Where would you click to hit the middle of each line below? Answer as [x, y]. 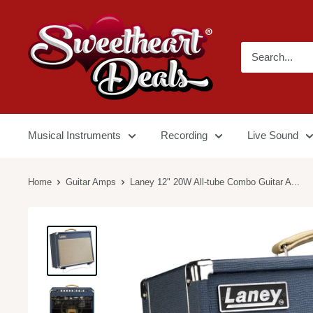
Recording [184, 135]
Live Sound [273, 135]
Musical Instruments [74, 135]
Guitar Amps [91, 182]
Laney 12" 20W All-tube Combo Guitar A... [215, 182]
